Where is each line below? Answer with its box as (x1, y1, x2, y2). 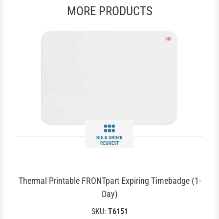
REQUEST (100, 140, 119, 146)
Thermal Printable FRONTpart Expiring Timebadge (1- (18, 175, 201, 186)
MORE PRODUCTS (66, 4, 153, 18)
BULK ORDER (96, 135, 123, 140)
